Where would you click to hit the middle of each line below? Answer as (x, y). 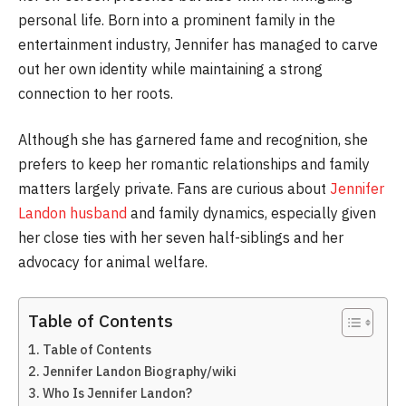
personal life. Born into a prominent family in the (177, 19)
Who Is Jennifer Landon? (117, 392)
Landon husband (74, 213)
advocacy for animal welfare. (113, 262)
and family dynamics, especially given (253, 213)
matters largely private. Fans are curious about (172, 189)
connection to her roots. (96, 93)
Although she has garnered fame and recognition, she (193, 140)
